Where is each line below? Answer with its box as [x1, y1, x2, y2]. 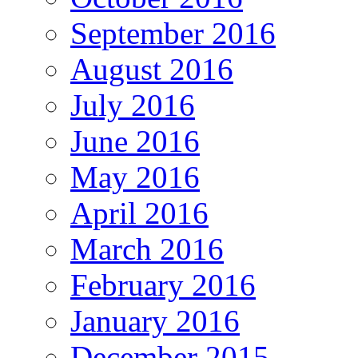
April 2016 [70, 196, 209, 231]
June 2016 [70, 124, 200, 159]
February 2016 [70, 268, 256, 303]
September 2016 [70, 16, 276, 51]
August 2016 [70, 52, 233, 87]
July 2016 [70, 88, 195, 123]
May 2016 [70, 160, 200, 195]
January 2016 [70, 304, 240, 339]
